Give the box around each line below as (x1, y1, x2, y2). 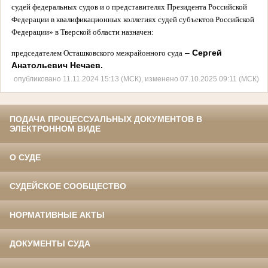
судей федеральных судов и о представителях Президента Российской (11, 2, 247, 11)
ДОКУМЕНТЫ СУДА (10, 239, 90, 249)
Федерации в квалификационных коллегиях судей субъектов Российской (11, 14, 254, 24)
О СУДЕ (10, 153, 41, 163)
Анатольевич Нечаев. (11, 60, 103, 70)
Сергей (191, 47, 222, 57)
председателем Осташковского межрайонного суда (11, 48, 182, 57)
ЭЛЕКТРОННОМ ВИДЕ (10, 124, 100, 134)
